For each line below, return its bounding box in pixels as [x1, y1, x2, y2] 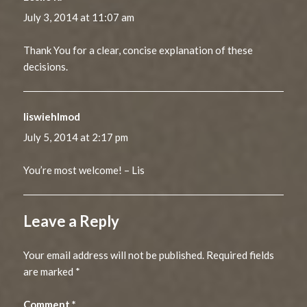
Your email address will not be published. [23, 248, 205, 261]
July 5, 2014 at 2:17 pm [23, 130, 129, 143]
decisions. [23, 60, 69, 73]
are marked [23, 265, 76, 278]
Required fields [206, 248, 275, 261]
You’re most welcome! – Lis [23, 163, 145, 176]
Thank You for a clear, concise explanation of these [23, 43, 254, 56]
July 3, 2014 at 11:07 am [23, 10, 135, 23]
